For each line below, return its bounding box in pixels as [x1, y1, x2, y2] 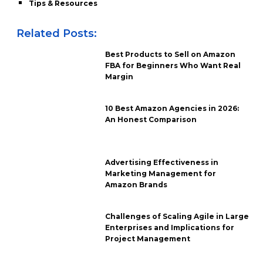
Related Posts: [16, 26, 97, 40]
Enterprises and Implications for [105, 222, 235, 232]
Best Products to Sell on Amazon [105, 49, 236, 59]
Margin [105, 72, 134, 81]
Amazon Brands [105, 180, 168, 189]
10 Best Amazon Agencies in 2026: [105, 103, 240, 113]
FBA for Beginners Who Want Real [105, 60, 241, 70]
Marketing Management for [105, 168, 217, 178]
